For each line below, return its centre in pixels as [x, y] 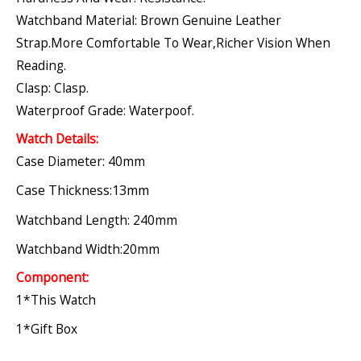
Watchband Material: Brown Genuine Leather [149, 20]
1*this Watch [56, 300]
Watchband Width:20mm [88, 249]
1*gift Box [47, 329]
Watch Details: [57, 139]
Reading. [41, 65]
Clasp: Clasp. [52, 87]
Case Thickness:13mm [83, 191]
